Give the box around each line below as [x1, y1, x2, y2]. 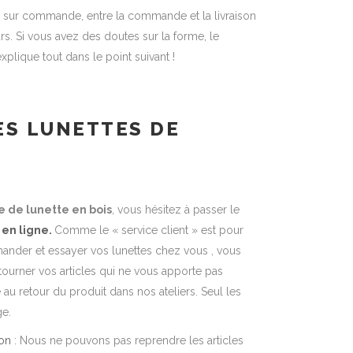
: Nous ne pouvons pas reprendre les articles [11, 334, 243, 347]
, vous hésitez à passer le [112, 203, 240, 216]
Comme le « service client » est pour [54, 224, 243, 236]
